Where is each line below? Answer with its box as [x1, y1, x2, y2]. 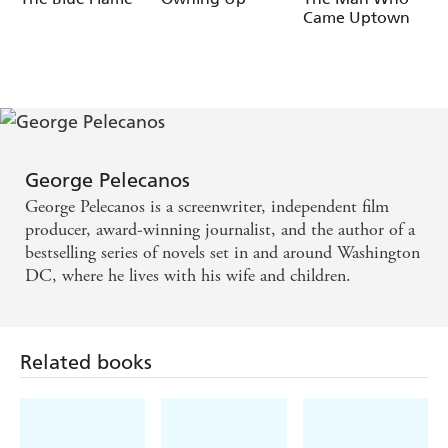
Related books [20, 350, 152, 375]
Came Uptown [302, 8, 410, 28]
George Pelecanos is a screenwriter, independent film [25, 195, 389, 219]
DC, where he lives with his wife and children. [25, 264, 351, 288]
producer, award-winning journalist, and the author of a [25, 218, 415, 242]
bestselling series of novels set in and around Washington [25, 241, 420, 265]
